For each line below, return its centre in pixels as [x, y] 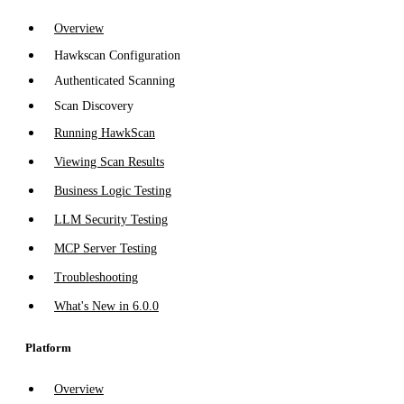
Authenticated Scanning [115, 81]
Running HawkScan [105, 133]
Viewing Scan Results [109, 162]
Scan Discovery [94, 106]
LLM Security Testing [111, 220]
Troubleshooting [96, 278]
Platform [46, 348]
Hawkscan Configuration [117, 56]
